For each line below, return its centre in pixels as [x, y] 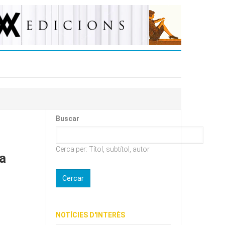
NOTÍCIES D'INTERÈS [90, 215]
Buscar [68, 119]
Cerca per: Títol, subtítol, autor [103, 149]
